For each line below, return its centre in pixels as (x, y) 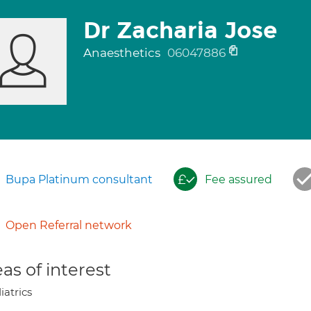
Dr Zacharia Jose (180, 31)
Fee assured (238, 179)
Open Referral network (69, 225)
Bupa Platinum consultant (79, 179)
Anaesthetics (123, 53)
